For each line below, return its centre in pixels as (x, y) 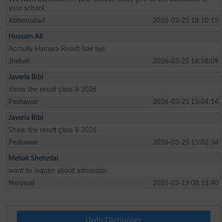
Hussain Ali (26, 36)
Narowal (22, 183)
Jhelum (20, 61)
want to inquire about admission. (59, 170)
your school (27, 8)
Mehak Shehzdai (34, 158)
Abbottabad (27, 20)
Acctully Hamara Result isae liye (57, 49)
